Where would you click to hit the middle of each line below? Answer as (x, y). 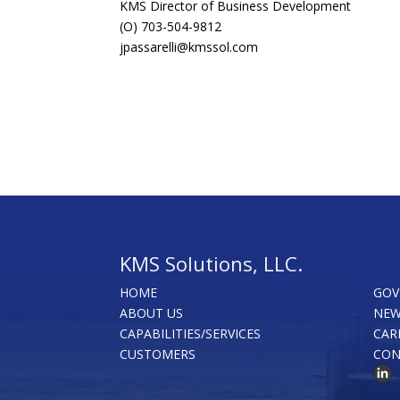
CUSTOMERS (158, 354)
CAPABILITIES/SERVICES (191, 333)
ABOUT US (152, 312)
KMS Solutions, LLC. (212, 263)
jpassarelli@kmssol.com (189, 46)
